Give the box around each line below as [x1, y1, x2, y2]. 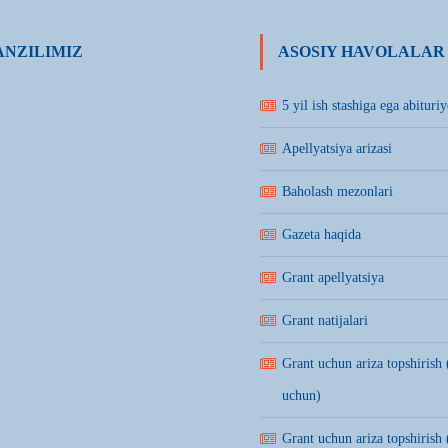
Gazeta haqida [282, 227, 361, 242]
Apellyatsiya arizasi [282, 141, 392, 156]
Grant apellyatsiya [282, 270, 384, 285]
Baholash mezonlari [282, 184, 393, 199]
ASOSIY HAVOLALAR [278, 43, 445, 60]
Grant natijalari [282, 313, 368, 328]
